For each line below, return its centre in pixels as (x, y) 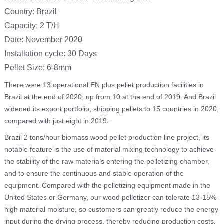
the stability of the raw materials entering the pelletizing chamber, (107, 161)
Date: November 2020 (43, 39)
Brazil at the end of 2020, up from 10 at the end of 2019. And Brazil (110, 97)
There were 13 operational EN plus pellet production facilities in (104, 85)
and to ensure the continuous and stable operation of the (94, 173)
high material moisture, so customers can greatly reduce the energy (111, 209)
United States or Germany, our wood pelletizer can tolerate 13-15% (110, 197)
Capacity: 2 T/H (32, 25)
